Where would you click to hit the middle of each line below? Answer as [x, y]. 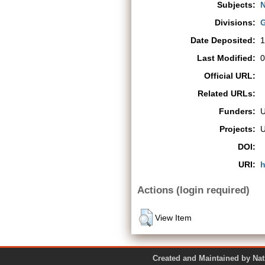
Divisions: [235, 22]
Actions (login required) [193, 190]
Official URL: [230, 76]
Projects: [237, 129]
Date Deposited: [223, 40]
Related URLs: [227, 93]
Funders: [237, 111]
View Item [173, 217]
